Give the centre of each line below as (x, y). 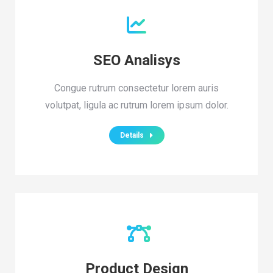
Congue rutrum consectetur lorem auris (136, 88)
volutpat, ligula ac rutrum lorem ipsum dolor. (136, 105)
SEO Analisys (136, 60)
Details (132, 135)
